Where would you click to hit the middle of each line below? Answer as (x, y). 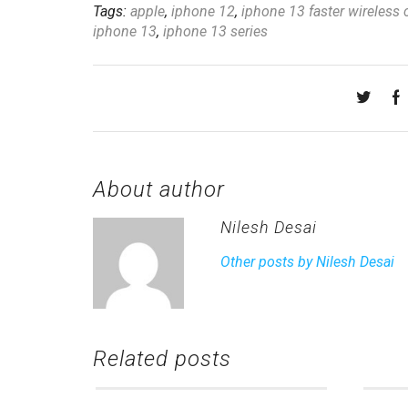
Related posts (162, 359)
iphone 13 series (215, 32)
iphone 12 (203, 12)
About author (159, 190)
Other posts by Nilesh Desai (307, 261)
